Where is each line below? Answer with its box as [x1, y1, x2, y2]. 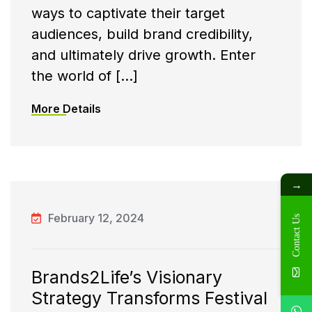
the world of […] [31, 68, 138, 85]
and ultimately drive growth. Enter [31, 47, 256, 64]
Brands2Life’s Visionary [31, 267, 222, 288]
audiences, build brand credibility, [31, 26, 253, 43]
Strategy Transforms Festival [31, 288, 267, 309]
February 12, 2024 [48, 211, 144, 226]
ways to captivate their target [31, 5, 225, 22]
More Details [31, 102, 101, 116]
